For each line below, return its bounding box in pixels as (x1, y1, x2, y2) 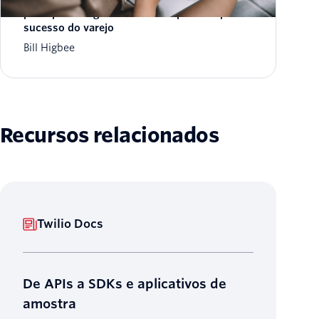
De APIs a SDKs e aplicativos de (23, 276, 226, 291)
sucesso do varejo (23, 22, 114, 34)
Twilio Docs (37, 216, 103, 231)
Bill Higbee (23, 42, 75, 54)
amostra (23, 296, 76, 311)
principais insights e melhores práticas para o (23, 8, 251, 20)
